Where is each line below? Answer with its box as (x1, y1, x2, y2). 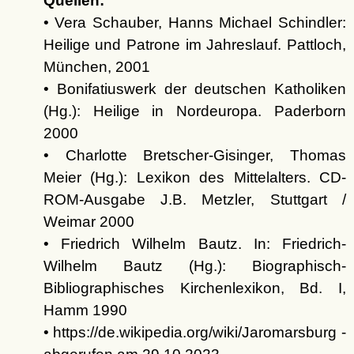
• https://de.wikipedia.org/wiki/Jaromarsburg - (43, 324, 346, 341)
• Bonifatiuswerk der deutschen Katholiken (43, 81, 346, 98)
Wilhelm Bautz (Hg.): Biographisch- (43, 258, 346, 275)
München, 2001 (43, 58, 150, 76)
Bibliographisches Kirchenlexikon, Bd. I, (43, 280, 346, 297)
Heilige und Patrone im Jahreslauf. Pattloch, (43, 36, 346, 54)
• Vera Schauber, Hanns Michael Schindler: (43, 14, 346, 32)
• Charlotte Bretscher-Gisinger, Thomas (43, 147, 346, 164)
